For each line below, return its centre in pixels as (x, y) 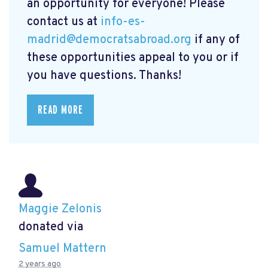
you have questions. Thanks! (104, 76)
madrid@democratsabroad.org (109, 40)
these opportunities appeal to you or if (133, 58)
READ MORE (60, 110)
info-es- (123, 22)
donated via (51, 228)
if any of (217, 40)
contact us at (64, 22)
